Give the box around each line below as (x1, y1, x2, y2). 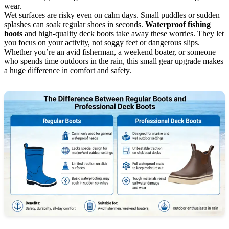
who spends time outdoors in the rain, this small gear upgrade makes (4, 56, 223, 65)
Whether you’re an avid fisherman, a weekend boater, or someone (4, 47, 216, 56)
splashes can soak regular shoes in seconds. (4, 19, 145, 29)
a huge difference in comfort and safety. (4, 65, 131, 75)
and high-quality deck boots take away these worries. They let (22, 29, 224, 38)
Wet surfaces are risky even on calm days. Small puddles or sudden (4, 10, 220, 19)
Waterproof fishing (145, 19, 211, 29)
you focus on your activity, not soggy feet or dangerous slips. (4, 38, 200, 47)
